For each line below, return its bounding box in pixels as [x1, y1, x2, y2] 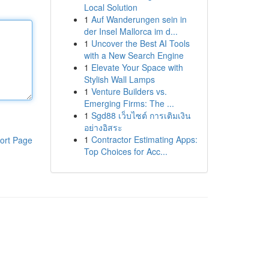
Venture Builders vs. [91, 85, 167, 97]
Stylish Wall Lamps [83, 73, 155, 85]
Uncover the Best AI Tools [91, 37, 190, 49]
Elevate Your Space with [91, 61, 183, 73]
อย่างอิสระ [83, 121, 122, 133]
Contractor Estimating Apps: [91, 133, 198, 145]
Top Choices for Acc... [83, 145, 168, 157]
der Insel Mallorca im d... [83, 25, 178, 37]
